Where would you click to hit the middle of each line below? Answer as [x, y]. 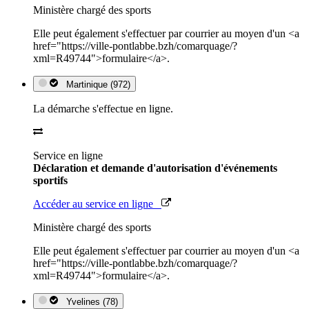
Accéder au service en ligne [97, 203]
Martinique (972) [96, 84]
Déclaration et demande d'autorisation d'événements [155, 168]
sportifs [50, 180]
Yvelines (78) [89, 301]
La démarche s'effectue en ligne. [103, 108]
